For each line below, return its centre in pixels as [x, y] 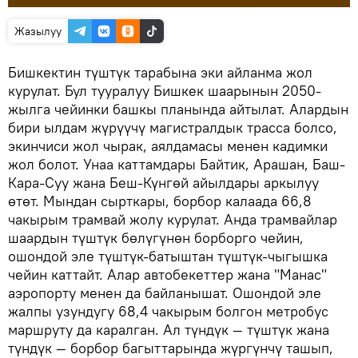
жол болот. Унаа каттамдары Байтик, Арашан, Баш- [177, 164]
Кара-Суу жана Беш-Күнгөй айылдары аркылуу [163, 183]
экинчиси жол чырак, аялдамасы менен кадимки [168, 146]
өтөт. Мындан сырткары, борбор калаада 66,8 [160, 201]
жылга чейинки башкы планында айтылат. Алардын [178, 109]
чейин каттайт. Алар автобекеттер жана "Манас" [167, 274]
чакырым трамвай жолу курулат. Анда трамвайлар [173, 219]
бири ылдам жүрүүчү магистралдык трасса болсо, [173, 127]
